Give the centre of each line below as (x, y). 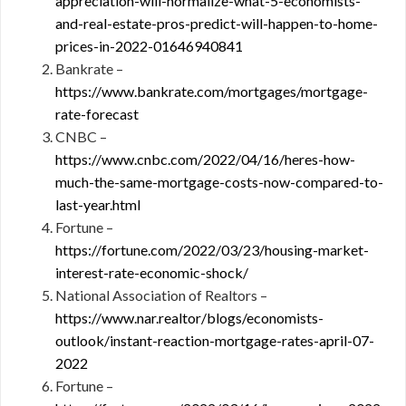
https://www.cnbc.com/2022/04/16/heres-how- (205, 159)
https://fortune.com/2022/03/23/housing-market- (212, 250)
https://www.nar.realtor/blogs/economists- (189, 318)
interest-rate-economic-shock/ (152, 272)
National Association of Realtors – (161, 295)
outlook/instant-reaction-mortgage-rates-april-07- (215, 340)
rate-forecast (97, 114)
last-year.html (98, 204)
